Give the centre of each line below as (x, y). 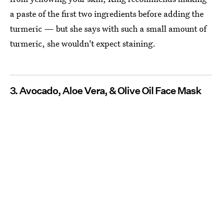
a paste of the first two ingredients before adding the (107, 14)
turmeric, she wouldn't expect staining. (83, 43)
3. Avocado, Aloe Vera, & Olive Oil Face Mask (106, 91)
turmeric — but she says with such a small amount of (108, 28)
